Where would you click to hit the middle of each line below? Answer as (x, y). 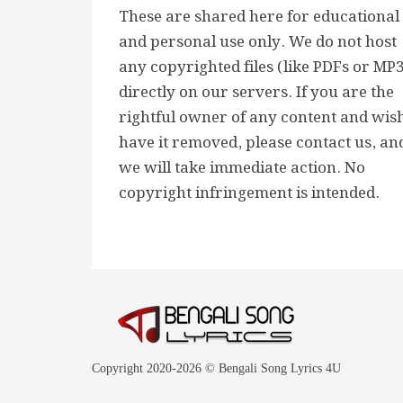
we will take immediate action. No (242, 168)
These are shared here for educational (259, 17)
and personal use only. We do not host (258, 42)
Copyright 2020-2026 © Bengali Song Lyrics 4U (216, 368)
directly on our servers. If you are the (256, 93)
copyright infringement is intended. (249, 193)
